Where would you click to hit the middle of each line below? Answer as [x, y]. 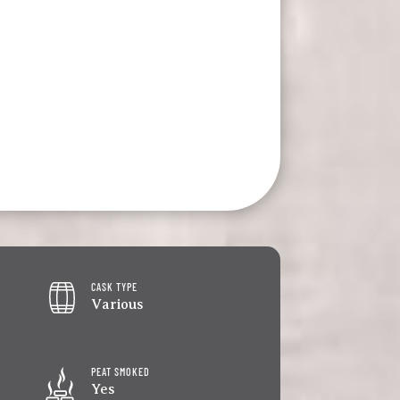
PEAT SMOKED [121, 372]
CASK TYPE [115, 287]
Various [117, 305]
